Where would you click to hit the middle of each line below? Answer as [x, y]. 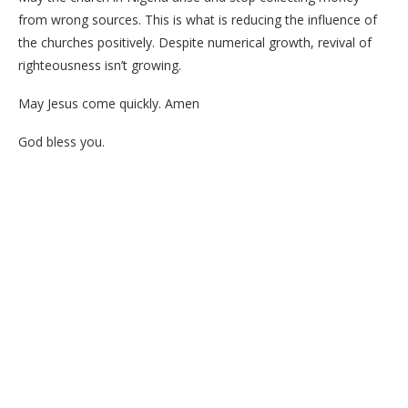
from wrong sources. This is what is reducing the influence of [198, 19]
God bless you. [61, 141]
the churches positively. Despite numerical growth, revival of [195, 42]
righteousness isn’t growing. [100, 65]
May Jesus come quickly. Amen [109, 103]
